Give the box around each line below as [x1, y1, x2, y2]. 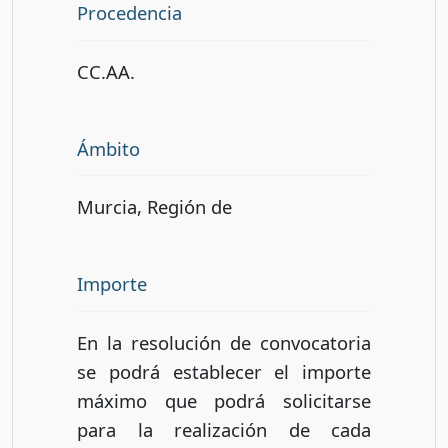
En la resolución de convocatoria [77, 330, 371, 356]
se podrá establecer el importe [77, 359, 371, 385]
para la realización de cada [77, 417, 371, 443]
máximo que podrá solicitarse [77, 388, 371, 414]
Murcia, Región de [77, 194, 232, 220]
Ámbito [77, 135, 140, 161]
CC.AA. [77, 58, 135, 84]
